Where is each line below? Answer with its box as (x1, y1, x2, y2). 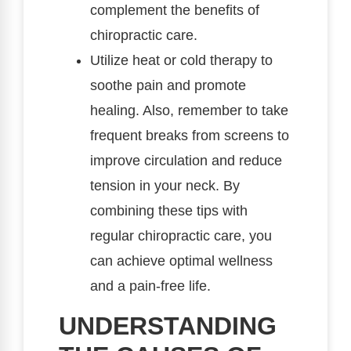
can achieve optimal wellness (90, 252, 273, 269)
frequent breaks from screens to (90, 127, 289, 143)
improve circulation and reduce (90, 152, 282, 168)
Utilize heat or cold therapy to (90, 52, 273, 68)
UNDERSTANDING (59, 311, 277, 340)
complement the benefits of (90, 2, 259, 18)
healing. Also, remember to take (90, 102, 288, 118)
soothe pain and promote (90, 77, 246, 93)
